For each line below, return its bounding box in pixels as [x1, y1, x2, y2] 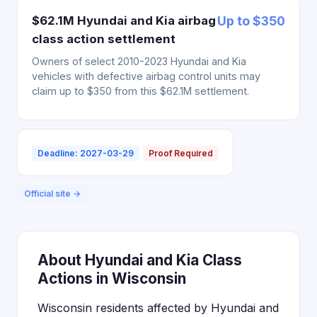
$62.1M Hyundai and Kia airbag [32, 13, 216, 28]
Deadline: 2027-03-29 [38, 148, 134, 158]
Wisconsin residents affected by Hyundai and [38, 301, 279, 315]
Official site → [24, 188, 81, 199]
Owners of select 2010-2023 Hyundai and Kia [32, 55, 246, 67]
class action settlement [32, 32, 175, 46]
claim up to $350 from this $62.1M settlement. [32, 85, 249, 97]
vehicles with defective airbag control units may [32, 70, 260, 82]
